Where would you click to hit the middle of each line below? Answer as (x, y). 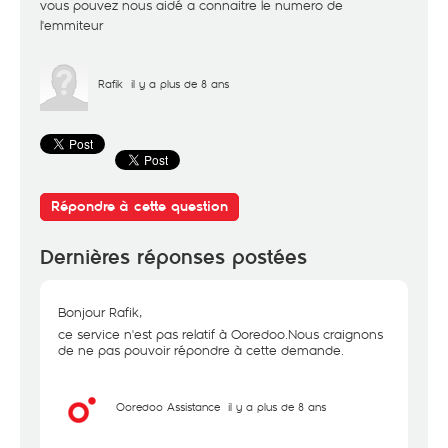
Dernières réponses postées (173, 257)
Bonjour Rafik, (100, 312)
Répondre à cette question (139, 206)
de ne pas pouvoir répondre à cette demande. (201, 350)
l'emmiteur (71, 25)
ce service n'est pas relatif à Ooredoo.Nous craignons (220, 334)
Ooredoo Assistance (168, 406)
